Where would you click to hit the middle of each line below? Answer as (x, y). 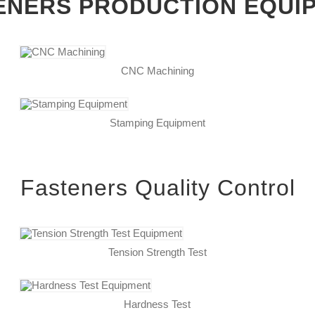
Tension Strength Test (157, 252)
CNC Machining (157, 70)
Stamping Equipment (157, 122)
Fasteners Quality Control (157, 187)
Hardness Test (157, 304)
